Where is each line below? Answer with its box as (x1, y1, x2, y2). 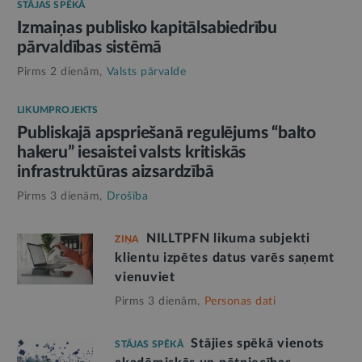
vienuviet (115, 270, 175, 284)
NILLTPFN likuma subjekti (145, 231, 310, 245)
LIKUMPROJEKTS (17, 104, 99, 115)
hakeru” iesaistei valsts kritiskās (17, 143, 246, 161)
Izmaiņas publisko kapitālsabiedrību (17, 19, 277, 36)
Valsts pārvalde (106, 65, 186, 78)
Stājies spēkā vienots (191, 336, 325, 350)
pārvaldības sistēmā (17, 38, 162, 56)
